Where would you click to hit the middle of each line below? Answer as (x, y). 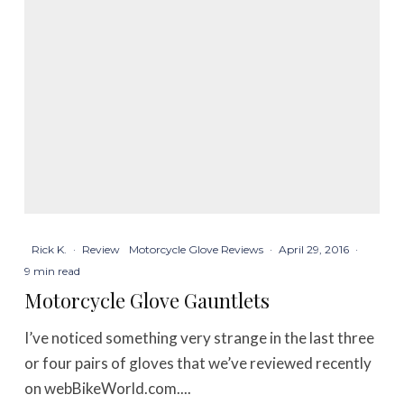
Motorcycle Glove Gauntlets (147, 300)
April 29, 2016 (314, 249)
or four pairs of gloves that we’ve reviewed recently (198, 363)
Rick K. (50, 249)
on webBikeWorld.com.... (108, 388)
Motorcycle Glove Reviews (197, 249)
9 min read (53, 271)
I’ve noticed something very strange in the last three (200, 337)
